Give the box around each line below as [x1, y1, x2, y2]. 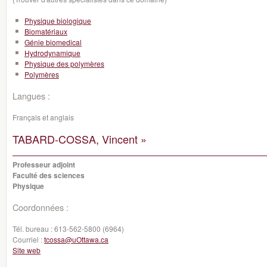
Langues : [13, 89, 50, 102]
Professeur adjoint [13, 159, 75, 170]
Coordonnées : [13, 201, 69, 213]
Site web [13, 245, 41, 255]
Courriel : [13, 234, 44, 244]
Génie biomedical [24, 37, 82, 47]
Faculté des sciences [13, 170, 85, 181]
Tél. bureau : [13, 223, 54, 234]
